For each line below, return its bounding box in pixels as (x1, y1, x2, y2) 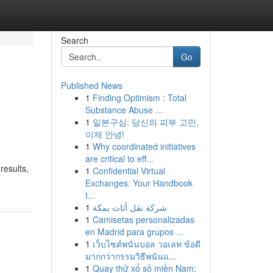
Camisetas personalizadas (92, 213, 194, 225)
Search (60, 34, 88, 46)
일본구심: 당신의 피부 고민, (92, 116, 199, 128)
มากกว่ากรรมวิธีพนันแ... (85, 250, 176, 262)
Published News (60, 79, 122, 91)
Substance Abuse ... (85, 104, 163, 116)
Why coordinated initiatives (92, 140, 196, 152)
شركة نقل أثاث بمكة (92, 201, 167, 213)
